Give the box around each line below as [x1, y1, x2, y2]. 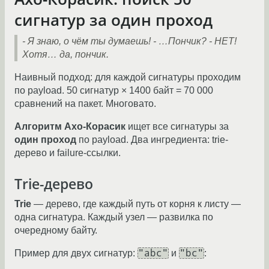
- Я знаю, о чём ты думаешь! [22, 36, 151, 47]
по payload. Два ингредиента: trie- [76, 134, 228, 145]
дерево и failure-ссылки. [14, 148, 121, 159]
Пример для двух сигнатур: [14, 247, 138, 258]
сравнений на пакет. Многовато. [14, 98, 156, 109]
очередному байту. [14, 225, 97, 235]
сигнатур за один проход [14, 9, 213, 30]
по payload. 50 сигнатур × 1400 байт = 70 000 [14, 85, 213, 96]
